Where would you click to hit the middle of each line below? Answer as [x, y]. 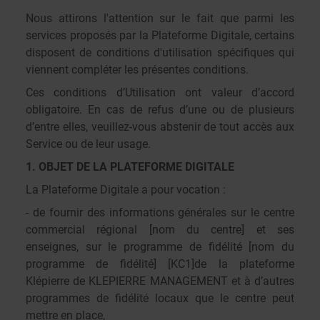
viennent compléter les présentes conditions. [137, 70]
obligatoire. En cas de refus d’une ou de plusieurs [160, 110]
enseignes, [56, 247]
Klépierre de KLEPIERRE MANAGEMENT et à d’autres [160, 281]
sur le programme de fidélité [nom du [190, 247]
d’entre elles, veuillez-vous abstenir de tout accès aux [160, 127]
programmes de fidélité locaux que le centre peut [160, 298]
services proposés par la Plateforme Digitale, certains [160, 35]
